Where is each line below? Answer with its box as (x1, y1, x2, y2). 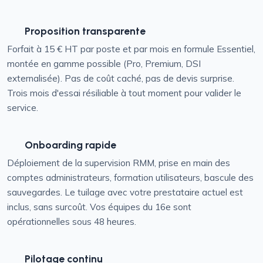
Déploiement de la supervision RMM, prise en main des (7, 157, 230, 168)
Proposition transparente (25, 25, 146, 37)
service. (7, 102, 38, 113)
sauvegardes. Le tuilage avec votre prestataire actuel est (7, 187, 243, 198)
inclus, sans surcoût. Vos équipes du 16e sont (7, 201, 191, 213)
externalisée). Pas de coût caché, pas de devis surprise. (7, 73, 234, 84)
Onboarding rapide (25, 139, 116, 151)
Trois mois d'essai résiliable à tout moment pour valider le (7, 87, 241, 99)
